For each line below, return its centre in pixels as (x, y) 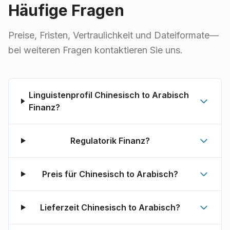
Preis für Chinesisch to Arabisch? (110, 174)
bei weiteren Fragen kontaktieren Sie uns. (95, 50)
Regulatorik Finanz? (110, 141)
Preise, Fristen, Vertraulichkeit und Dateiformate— (113, 35)
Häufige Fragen (66, 10)
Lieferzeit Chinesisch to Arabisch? (110, 207)
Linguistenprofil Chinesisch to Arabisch (109, 95)
